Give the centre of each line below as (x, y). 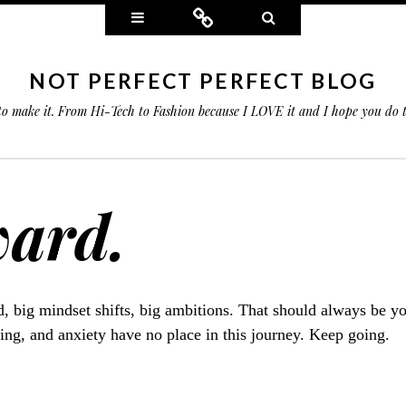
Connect (240, 16)
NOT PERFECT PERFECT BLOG (203, 81)
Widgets (171, 16)
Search (297, 16)
